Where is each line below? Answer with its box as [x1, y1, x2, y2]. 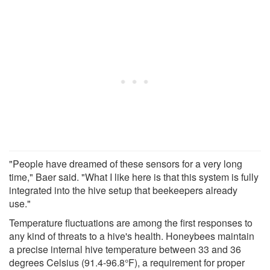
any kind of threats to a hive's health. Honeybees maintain [9, 228, 254, 243]
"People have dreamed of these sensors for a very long [9, 156, 242, 171]
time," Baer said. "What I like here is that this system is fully [9, 169, 259, 184]
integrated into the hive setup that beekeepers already [9, 183, 237, 197]
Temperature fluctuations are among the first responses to [9, 215, 253, 230]
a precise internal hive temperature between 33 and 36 [9, 242, 241, 256]
